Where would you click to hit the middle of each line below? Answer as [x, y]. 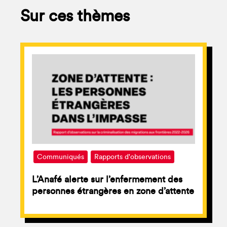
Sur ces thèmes [75, 16]
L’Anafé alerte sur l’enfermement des [107, 180]
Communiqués [61, 157]
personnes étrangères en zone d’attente [113, 191]
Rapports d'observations [133, 157]
